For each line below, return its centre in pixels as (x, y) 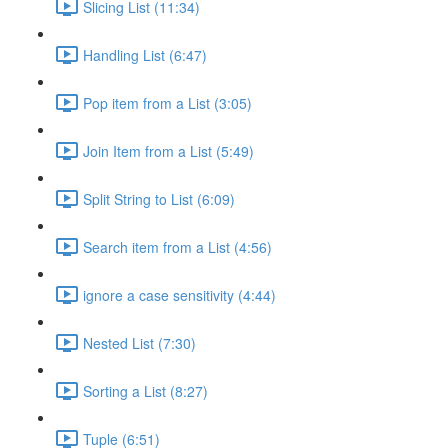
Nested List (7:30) (139, 342)
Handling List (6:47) (145, 54)
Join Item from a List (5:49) (168, 150)
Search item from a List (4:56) (177, 246)
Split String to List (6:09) (159, 198)
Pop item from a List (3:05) (167, 102)
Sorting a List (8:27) (145, 390)
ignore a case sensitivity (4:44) (179, 294)
